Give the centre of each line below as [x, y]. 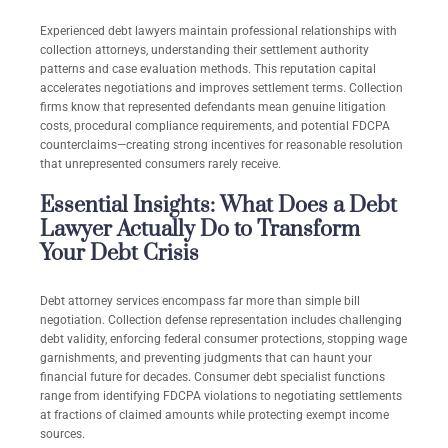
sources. [62, 434]
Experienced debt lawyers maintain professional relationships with [218, 31]
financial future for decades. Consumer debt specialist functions [212, 377]
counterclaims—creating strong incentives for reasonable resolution [221, 145]
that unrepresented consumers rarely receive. [160, 164]
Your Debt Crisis [119, 254]
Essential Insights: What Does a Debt [218, 206]
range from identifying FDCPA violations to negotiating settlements [221, 396]
